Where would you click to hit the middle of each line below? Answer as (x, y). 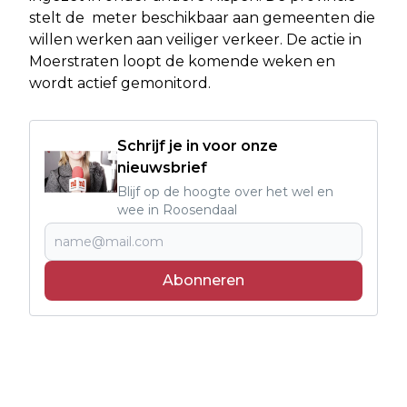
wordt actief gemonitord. (120, 84)
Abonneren (203, 281)
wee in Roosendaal (177, 210)
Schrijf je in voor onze (198, 146)
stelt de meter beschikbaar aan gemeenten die (202, 18)
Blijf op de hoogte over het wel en (225, 192)
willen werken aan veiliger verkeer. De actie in (195, 40)
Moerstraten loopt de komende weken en (182, 62)
